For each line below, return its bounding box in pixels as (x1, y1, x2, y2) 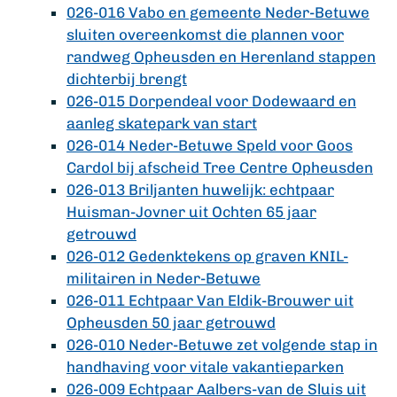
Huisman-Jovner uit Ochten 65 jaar (66, 203, 316, 221)
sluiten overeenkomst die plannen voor (66, 26, 344, 43)
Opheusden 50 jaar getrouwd (66, 314, 276, 331)
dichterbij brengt (66, 70, 187, 88)
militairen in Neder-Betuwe (66, 269, 261, 287)
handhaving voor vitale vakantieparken (66, 358, 344, 376)
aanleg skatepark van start (66, 114, 257, 132)
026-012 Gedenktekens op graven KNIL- (66, 247, 348, 265)
